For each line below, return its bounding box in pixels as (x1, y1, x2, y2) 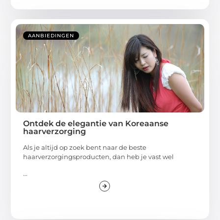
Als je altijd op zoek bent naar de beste (23, 143, 147, 152)
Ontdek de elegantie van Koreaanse (23, 119, 169, 129)
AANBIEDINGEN (28, 32, 75, 39)
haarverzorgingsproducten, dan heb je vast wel (23, 153, 174, 161)
